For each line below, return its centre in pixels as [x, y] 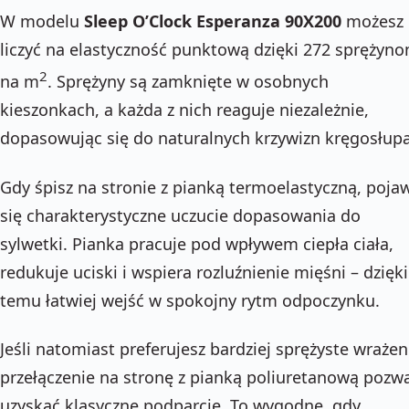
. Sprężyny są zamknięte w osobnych [188, 82]
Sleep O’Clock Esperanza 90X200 [213, 21]
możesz [372, 21]
